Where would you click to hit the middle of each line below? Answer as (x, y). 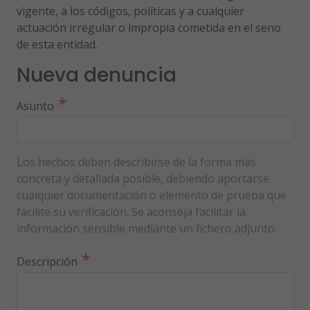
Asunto (35, 106)
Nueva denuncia (96, 75)
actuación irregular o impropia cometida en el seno (148, 27)
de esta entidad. (57, 44)
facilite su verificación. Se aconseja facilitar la (131, 211)
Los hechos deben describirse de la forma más (136, 162)
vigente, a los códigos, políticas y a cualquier (130, 11)
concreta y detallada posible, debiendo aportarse (143, 178)
